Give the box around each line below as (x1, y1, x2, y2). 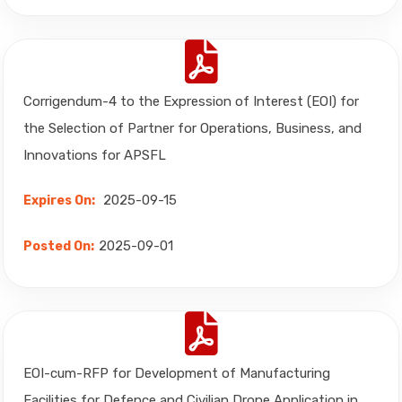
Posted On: (23, 239, 94, 254)
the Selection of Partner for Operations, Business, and (23, 120, 362, 136)
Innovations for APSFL (23, 147, 166, 163)
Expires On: (23, 193, 95, 208)
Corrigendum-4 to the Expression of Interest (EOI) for (23, 93, 359, 109)
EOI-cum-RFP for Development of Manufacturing (23, 365, 330, 381)
